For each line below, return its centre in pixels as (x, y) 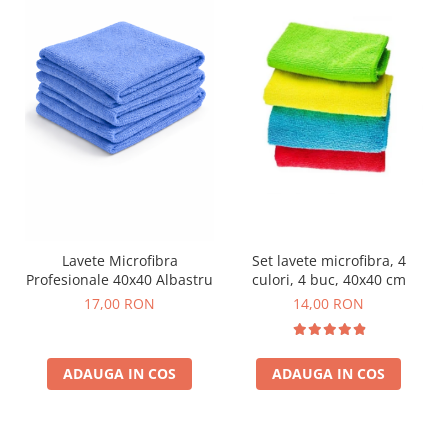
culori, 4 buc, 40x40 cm (328, 280)
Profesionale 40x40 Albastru (119, 280)
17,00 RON (119, 304)
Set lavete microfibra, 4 (328, 261)
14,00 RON (328, 304)
